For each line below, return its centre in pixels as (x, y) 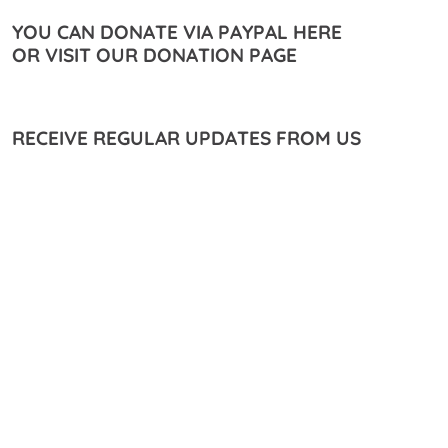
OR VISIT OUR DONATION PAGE (154, 55)
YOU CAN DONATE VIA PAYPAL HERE (176, 32)
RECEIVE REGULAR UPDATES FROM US (186, 138)
